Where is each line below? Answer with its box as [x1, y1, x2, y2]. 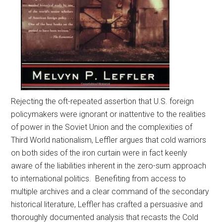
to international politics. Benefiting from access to [11, 174, 186, 183]
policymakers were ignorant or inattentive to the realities [11, 110, 206, 119]
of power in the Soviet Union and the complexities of [11, 122, 193, 132]
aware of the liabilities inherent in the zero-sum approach [11, 161, 207, 170]
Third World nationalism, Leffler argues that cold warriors [11, 135, 207, 145]
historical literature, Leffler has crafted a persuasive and [11, 200, 203, 209]
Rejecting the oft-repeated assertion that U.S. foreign [11, 97, 194, 106]
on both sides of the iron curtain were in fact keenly [11, 148, 188, 158]
